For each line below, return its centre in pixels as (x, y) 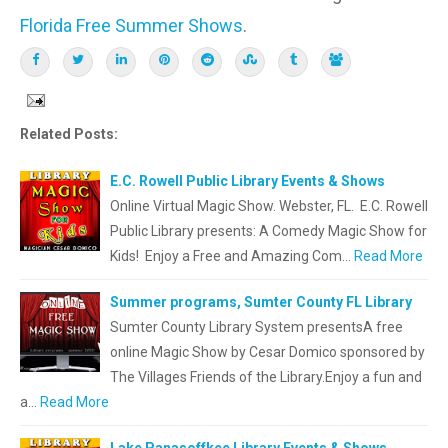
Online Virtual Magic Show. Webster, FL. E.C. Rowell (269, 206)
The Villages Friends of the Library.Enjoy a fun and (266, 377)
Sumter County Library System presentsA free (256, 327)
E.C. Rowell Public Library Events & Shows (247, 181)
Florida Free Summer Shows (131, 25)
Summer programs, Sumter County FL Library (261, 302)
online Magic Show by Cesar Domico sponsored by (267, 352)
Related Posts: (69, 134)
